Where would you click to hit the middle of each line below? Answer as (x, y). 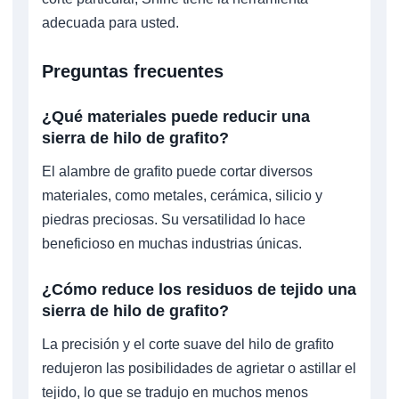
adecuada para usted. (112, 22)
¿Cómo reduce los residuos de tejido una (199, 289)
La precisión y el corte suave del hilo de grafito (188, 344)
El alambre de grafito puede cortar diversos (177, 171)
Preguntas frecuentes (133, 71)
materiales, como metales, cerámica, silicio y (182, 195)
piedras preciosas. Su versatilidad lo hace (174, 219)
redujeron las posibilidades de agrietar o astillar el (199, 368)
